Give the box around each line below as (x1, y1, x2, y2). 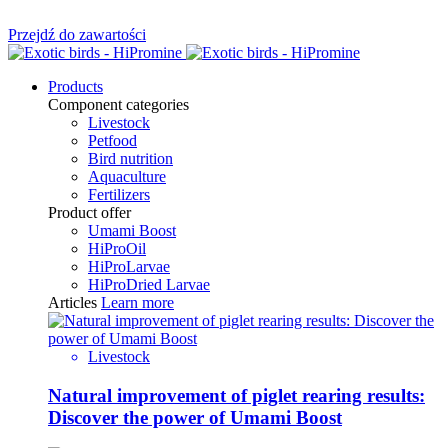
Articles (48, 294, 97, 311)
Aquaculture (88, 168, 166, 185)
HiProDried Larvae (88, 276, 210, 293)
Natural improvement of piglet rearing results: (48, 384, 425, 406)
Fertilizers (88, 186, 150, 203)
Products (48, 78, 103, 95)
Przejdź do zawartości (8, 26, 146, 43)
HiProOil (88, 240, 146, 257)
